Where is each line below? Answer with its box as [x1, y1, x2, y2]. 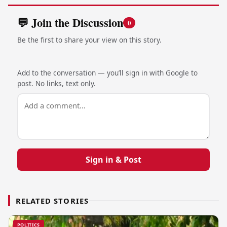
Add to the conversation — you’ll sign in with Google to [17, 67, 198, 78]
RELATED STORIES [16, 195, 89, 206]
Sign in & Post [86, 154, 141, 165]
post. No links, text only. [17, 78, 96, 88]
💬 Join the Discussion [17, 14, 123, 31]
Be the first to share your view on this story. [17, 34, 162, 45]
